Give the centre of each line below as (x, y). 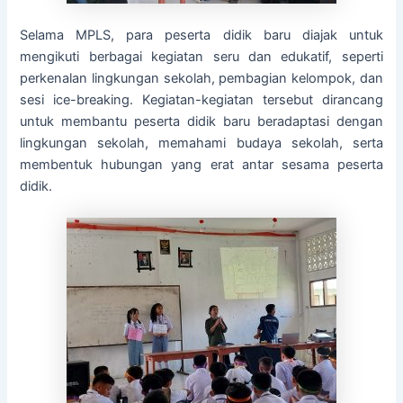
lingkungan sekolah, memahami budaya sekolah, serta (201, 143)
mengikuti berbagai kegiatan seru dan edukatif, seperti (201, 57)
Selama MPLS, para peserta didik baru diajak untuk (201, 36)
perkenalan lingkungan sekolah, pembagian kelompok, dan (201, 79)
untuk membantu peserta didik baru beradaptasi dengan (201, 122)
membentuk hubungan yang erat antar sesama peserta (201, 165)
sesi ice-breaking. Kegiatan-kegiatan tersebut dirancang (201, 100)
